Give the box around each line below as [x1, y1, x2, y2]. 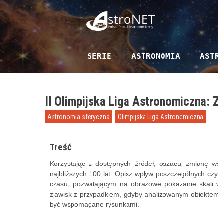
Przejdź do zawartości [72, 41, 154, 49]
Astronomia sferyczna [47, 113, 109, 121]
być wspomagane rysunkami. [50, 200, 139, 208]
